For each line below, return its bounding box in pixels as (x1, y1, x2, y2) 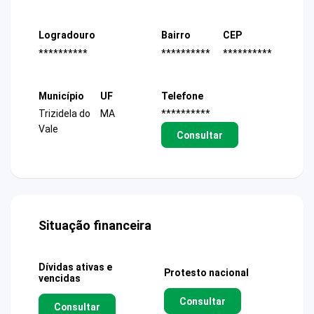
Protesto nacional (164, 267, 249, 279)
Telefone (161, 90, 203, 102)
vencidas (39, 273, 81, 285)
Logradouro (39, 29, 95, 41)
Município (39, 90, 84, 102)
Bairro (161, 29, 191, 41)
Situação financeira (39, 218, 151, 233)
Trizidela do (39, 108, 90, 119)
